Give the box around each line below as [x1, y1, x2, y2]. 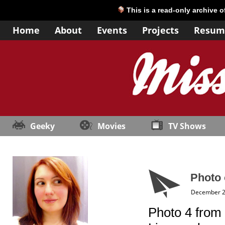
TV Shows [168, 121, 206, 132]
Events [97, 24, 127, 36]
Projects [142, 24, 179, 36]
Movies [97, 121, 126, 132]
